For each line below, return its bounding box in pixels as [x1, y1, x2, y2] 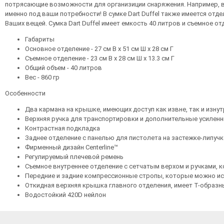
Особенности [5, 89, 45, 97]
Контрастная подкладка [25, 124, 100, 132]
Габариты [25, 35, 54, 43]
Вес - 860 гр [25, 73, 59, 81]
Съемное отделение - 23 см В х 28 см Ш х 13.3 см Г [25, 54, 174, 62]
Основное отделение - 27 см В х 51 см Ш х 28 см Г [25, 45, 173, 52]
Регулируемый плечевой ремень [25, 153, 123, 160]
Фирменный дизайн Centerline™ [25, 143, 118, 151]
